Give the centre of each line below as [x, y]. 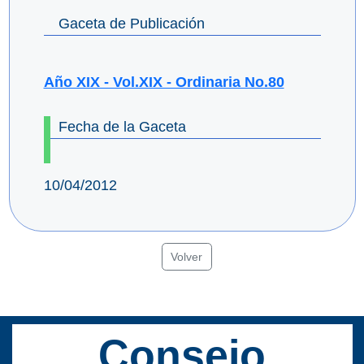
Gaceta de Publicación [131, 24]
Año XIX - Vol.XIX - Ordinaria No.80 [164, 82]
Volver [187, 256]
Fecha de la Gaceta [122, 127]
